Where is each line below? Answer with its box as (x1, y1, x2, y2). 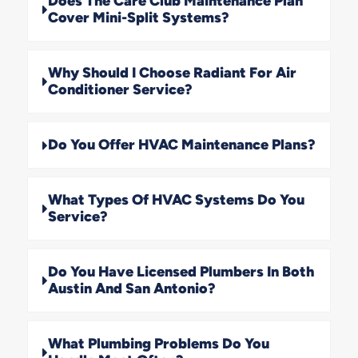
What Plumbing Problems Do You (47, 335, 269, 352)
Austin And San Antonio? (47, 280, 215, 297)
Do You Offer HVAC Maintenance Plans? (47, 136, 315, 153)
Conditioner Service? (47, 81, 192, 98)
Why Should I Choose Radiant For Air (47, 64, 296, 82)
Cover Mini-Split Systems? (47, 9, 229, 26)
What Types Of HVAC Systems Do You (47, 191, 304, 209)
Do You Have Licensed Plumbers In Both (47, 263, 314, 280)
